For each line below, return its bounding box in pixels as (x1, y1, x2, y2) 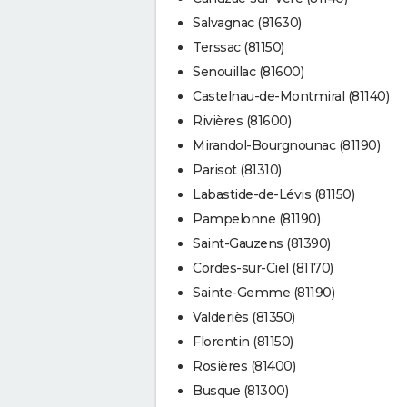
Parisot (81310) (193, 161, 282, 178)
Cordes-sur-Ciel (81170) (193, 259, 333, 276)
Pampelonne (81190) (193, 210, 320, 227)
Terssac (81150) (193, 38, 284, 55)
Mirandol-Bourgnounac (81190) (193, 136, 380, 154)
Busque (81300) (193, 382, 288, 399)
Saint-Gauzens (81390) (193, 234, 331, 252)
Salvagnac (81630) (193, 14, 302, 31)
